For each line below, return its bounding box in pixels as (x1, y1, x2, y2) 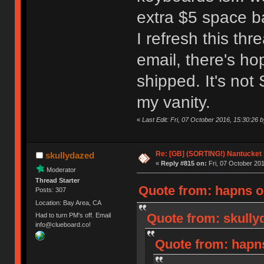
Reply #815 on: (160, 160, 207, 167)
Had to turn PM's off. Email (35, 211, 111, 219)
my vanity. (136, 93, 210, 112)
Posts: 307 (35, 186, 67, 194)
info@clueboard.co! (35, 220, 91, 228)
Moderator (47, 166, 77, 173)
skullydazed (45, 150, 94, 161)
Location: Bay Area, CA (35, 199, 102, 206)
